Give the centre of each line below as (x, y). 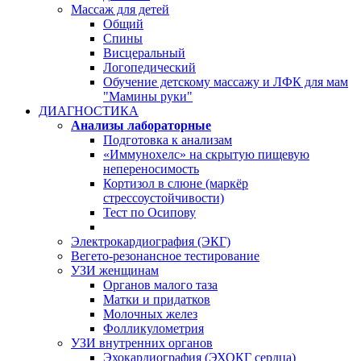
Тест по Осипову (149, 212)
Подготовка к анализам (168, 140)
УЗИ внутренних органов (142, 343)
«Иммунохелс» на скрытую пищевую (206, 154)
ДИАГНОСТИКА (89, 111)
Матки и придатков (157, 299)
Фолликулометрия (154, 328)
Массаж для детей (120, 9)
